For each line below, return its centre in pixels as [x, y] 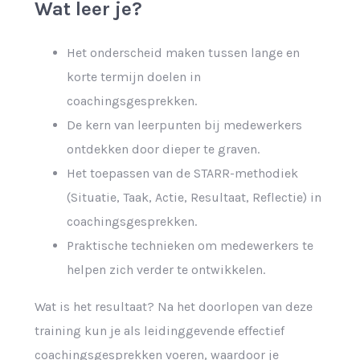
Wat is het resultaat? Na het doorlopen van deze [173, 306]
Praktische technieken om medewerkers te [190, 245]
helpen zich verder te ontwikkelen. [166, 269]
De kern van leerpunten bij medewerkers [184, 125]
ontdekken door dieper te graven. [163, 149]
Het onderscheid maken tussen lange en [183, 52]
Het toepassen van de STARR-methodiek [182, 173]
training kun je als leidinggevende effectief [159, 330]
